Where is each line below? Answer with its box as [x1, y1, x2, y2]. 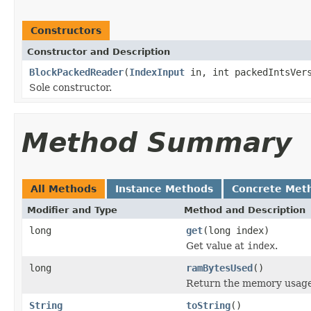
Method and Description [184, 204, 305, 215]
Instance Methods [115, 183, 213, 194]
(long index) [203, 224, 269, 236]
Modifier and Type [27, 204, 117, 215]
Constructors [31, 24, 101, 36]
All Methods [31, 183, 96, 194]
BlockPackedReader [29, 66, 124, 78]
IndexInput [129, 66, 185, 78]
